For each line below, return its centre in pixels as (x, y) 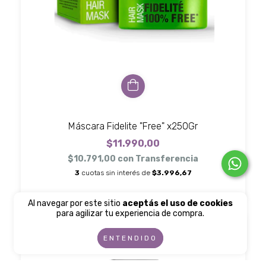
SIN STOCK (55, 230)
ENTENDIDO (131, 238)
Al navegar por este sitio (75, 203)
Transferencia (167, 159)
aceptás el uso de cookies (178, 203)
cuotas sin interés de (116, 173)
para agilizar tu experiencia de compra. (131, 213)
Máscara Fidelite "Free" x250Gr (133, 126)
